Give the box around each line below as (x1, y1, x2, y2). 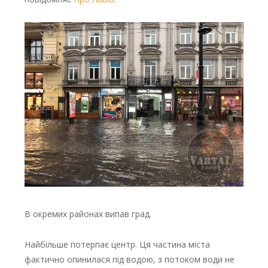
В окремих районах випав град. (24, 208, 151, 220)
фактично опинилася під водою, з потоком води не (24, 254, 234, 266)
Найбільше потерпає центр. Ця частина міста (24, 239, 210, 251)
